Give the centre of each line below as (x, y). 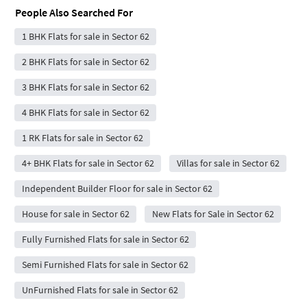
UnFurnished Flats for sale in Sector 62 (100, 290)
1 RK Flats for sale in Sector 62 (82, 137)
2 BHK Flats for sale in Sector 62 (85, 61)
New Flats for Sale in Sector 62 (213, 213)
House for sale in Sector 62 (75, 213)
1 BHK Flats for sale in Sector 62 (85, 36)
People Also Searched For (74, 12)
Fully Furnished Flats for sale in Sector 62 (105, 239)
